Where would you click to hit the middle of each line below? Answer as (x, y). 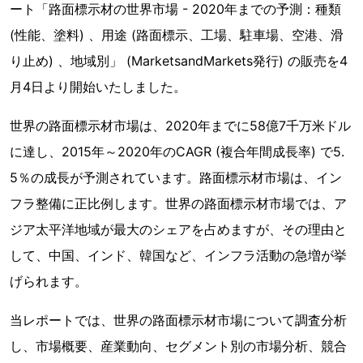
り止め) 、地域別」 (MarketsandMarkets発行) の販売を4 (179, 61)
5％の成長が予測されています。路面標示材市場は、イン (176, 177)
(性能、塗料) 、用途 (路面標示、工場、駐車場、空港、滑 (177, 35)
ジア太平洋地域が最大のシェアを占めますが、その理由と (178, 229)
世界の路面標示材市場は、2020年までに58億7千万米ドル (180, 126)
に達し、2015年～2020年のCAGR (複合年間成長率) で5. (177, 152)
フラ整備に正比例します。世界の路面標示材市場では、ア (178, 203)
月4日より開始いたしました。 (98, 87)
